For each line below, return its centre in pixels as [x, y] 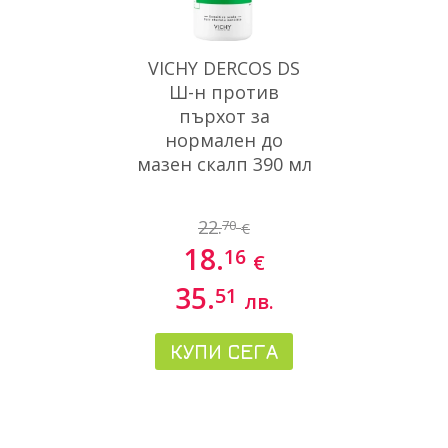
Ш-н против [224, 92]
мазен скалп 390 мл [224, 164]
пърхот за [224, 116]
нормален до [224, 140]
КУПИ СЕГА [224, 351]
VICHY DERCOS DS [224, 68]
